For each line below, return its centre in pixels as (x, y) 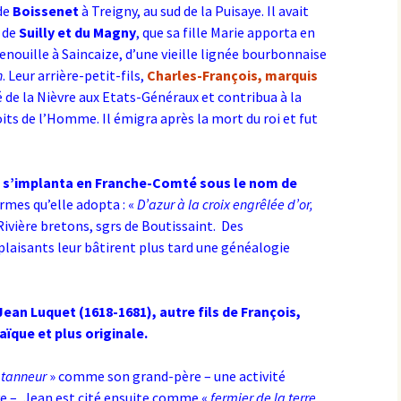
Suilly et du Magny (77, 32)
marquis (291, 75)
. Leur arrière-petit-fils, (75, 75)
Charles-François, (205, 75)
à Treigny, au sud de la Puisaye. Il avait (194, 11)
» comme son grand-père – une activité (166, 376)
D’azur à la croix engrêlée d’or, (225, 204)
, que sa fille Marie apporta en (226, 32)
